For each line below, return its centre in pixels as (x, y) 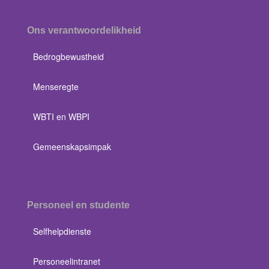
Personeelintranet (67, 261)
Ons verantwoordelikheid (84, 30)
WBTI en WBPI (61, 116)
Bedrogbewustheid (68, 56)
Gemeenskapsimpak (72, 147)
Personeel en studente (78, 205)
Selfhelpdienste (62, 231)
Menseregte (56, 86)
